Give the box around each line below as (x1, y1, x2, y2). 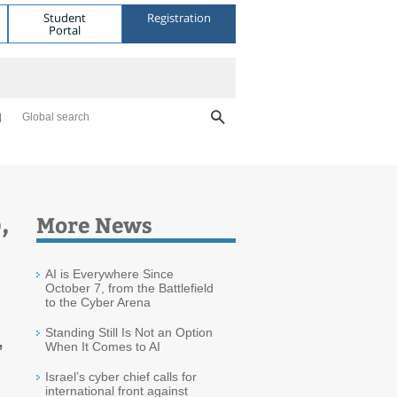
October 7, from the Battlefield (45, 281, 214, 295)
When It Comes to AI (45, 339, 160, 354)
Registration (146, 9, 211, 26)
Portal (49, 21, 82, 38)
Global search (22, 111, 90, 123)
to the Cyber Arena (45, 295, 151, 309)
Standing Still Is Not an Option (45, 325, 213, 339)
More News (36, 210, 152, 238)
